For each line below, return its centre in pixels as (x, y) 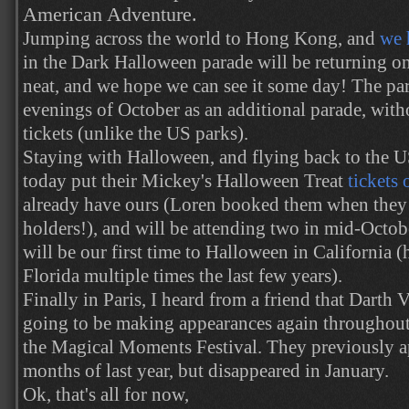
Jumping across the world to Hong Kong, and (201, 38)
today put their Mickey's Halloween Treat (185, 181)
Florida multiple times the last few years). (183, 276)
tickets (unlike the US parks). (136, 133)
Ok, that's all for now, (106, 394)
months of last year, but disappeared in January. (206, 371)
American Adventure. (110, 15)
